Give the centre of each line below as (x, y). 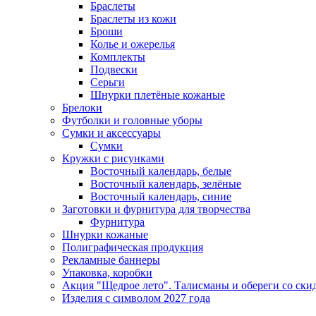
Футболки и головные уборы (132, 120)
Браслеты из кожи (133, 19)
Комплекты (118, 57)
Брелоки (82, 108)
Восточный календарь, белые (161, 171)
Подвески (114, 69)
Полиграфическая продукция (133, 247)
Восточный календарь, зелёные (166, 184)
